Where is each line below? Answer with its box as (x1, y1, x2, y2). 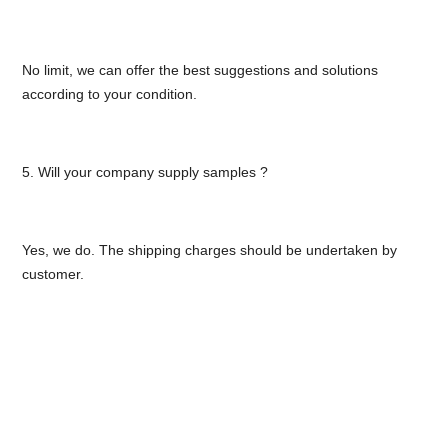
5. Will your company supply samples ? (21, 164, 268, 181)
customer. (21, 266, 84, 283)
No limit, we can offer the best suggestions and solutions (21, 62, 378, 79)
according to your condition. (21, 86, 197, 103)
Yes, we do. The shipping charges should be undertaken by (21, 242, 397, 259)
